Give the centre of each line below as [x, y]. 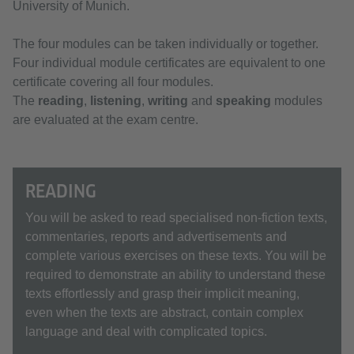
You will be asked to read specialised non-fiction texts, [176, 218]
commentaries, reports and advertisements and [156, 237]
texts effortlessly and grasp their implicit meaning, [162, 294]
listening [116, 101]
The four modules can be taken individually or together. [166, 44]
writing [168, 101]
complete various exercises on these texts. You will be [176, 256]
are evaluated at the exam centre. [105, 120]
